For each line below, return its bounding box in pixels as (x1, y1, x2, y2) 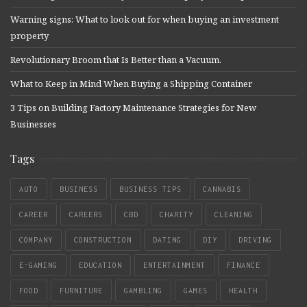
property (10, 29, 49, 42)
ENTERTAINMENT (143, 261, 206, 270)
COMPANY (19, 236, 53, 245)
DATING (153, 236, 182, 245)
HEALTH (229, 286, 258, 295)
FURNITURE (60, 286, 103, 295)
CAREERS (69, 210, 103, 219)
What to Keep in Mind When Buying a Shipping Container (10, 77, 252, 90)
